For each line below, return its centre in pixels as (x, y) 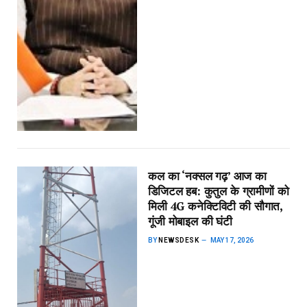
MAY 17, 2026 (232, 241)
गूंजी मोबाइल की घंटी (191, 222)
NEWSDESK (179, 241)
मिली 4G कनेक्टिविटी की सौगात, (216, 207)
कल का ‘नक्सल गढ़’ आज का (207, 176)
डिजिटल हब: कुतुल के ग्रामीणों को (219, 192)
